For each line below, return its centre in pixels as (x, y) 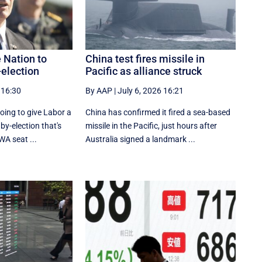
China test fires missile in (145, 59)
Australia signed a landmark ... (141, 139)
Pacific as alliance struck (144, 71)
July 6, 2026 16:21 (151, 91)
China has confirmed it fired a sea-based (158, 113)
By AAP (99, 91)
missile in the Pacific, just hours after (151, 126)
